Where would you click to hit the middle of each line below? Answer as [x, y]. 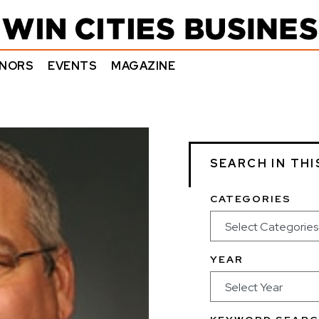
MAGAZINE [143, 66]
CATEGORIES [251, 199]
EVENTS [72, 66]
